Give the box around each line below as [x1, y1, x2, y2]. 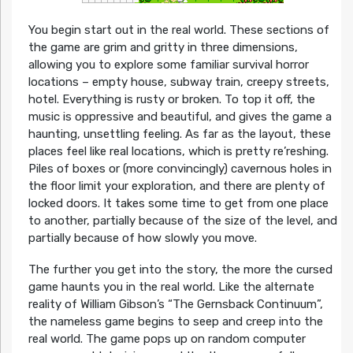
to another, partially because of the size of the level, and [28, 213, 337, 228]
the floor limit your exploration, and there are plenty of [28, 178, 325, 193]
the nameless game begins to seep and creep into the [28, 314, 323, 329]
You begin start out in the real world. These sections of [28, 22, 329, 37]
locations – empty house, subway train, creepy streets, [28, 74, 329, 89]
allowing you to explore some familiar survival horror [28, 57, 309, 72]
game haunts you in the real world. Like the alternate [28, 279, 314, 294]
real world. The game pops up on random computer [28, 331, 306, 346]
